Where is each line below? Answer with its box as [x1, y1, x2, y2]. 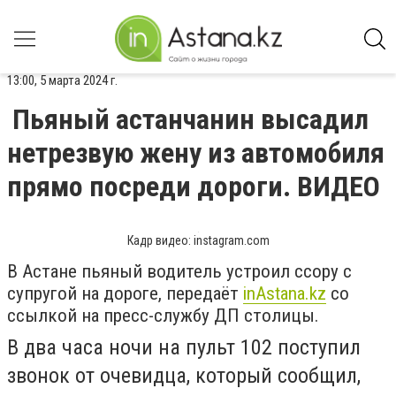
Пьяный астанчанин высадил [12, 103, 369, 136]
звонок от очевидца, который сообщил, [7, 363, 361, 388]
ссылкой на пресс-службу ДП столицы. [7, 305, 319, 326]
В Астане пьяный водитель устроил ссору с [7, 261, 352, 282]
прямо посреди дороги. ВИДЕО [7, 170, 380, 203]
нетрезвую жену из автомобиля [7, 136, 385, 170]
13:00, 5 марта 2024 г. [7, 72, 118, 88]
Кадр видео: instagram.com [126, 233, 270, 247]
